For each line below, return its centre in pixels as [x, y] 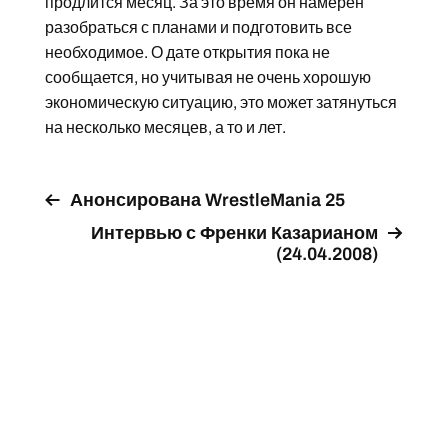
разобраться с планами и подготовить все [198, 27]
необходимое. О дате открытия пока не [187, 52]
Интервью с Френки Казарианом [235, 233]
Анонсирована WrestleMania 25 [207, 200]
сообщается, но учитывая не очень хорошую [207, 77]
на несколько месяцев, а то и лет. [165, 127]
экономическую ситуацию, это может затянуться [220, 102]
